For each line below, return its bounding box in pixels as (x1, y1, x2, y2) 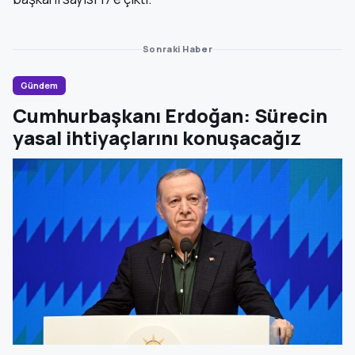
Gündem (21, 79, 58, 91)
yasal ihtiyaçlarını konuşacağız (13, 124, 301, 151)
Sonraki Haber (142, 43, 213, 55)
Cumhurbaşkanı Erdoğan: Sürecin (13, 102, 327, 128)
